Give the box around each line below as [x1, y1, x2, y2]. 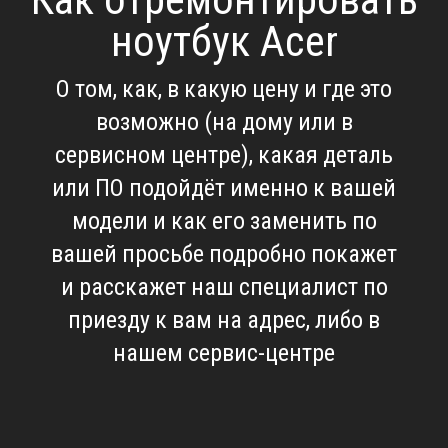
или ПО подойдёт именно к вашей [52, 174, 396, 203]
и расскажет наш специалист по [60, 273, 388, 302]
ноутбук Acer [110, 17, 338, 67]
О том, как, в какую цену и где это [56, 75, 392, 104]
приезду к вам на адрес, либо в [68, 306, 380, 335]
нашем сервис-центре [113, 339, 335, 368]
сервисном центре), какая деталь [55, 141, 393, 170]
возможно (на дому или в [95, 108, 353, 137]
